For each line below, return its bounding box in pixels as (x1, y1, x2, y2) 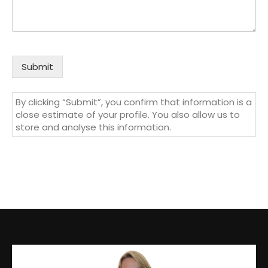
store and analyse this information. (16, 121, 171, 133)
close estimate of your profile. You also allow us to (16, 108, 240, 121)
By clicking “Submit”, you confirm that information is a (16, 96, 252, 108)
